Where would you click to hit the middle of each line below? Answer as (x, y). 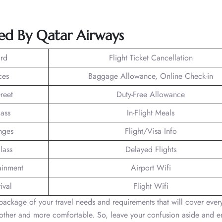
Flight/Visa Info (151, 131)
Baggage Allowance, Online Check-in (151, 76)
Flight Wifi (151, 186)
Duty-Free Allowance (151, 94)
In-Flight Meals (151, 112)
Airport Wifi (151, 167)
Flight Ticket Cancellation (151, 57)
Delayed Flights (151, 149)
